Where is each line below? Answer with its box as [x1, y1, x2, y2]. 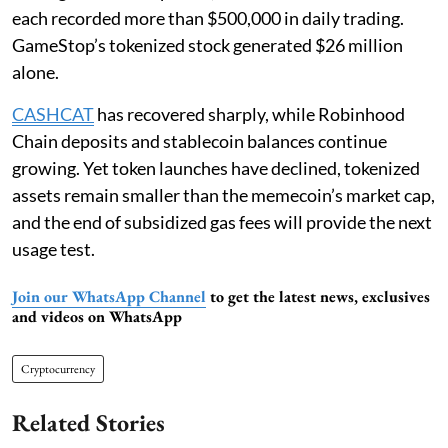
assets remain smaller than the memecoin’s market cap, [12, 184, 435, 207]
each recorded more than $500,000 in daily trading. [12, 7, 404, 30]
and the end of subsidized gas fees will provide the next [12, 211, 432, 234]
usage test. [12, 238, 95, 261]
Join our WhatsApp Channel [12, 286, 206, 308]
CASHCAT [12, 103, 94, 126]
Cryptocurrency [21, 361, 95, 378]
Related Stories [12, 407, 165, 439]
